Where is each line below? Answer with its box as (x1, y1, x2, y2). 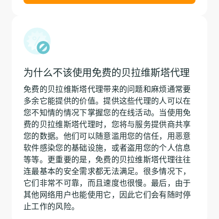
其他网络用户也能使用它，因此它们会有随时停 (23, 189, 191, 199)
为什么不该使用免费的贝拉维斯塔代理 (23, 66, 190, 79)
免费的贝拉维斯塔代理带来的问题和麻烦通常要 (23, 84, 191, 94)
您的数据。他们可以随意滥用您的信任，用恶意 (23, 131, 191, 141)
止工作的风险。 (23, 201, 80, 211)
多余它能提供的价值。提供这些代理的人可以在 (23, 95, 191, 106)
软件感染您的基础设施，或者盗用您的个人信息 (23, 142, 191, 153)
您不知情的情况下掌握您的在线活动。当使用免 (23, 107, 191, 117)
